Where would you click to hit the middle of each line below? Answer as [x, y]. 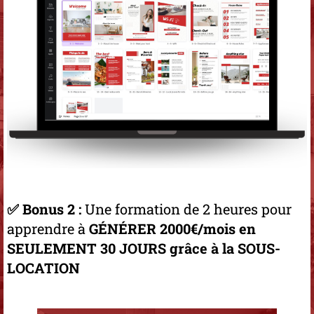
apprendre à [48, 229]
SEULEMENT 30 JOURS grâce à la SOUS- [144, 248]
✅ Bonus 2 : [46, 209]
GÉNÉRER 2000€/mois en [172, 229]
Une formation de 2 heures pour [188, 209]
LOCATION [43, 268]
